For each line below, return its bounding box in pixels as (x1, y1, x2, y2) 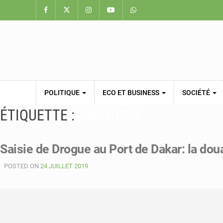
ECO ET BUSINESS (103, 89, 161, 97)
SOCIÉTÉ (182, 89, 212, 97)
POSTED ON (4, 162, 40, 170)
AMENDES (78, 107, 139, 124)
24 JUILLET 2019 (40, 162, 88, 170)
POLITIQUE (44, 89, 81, 97)
